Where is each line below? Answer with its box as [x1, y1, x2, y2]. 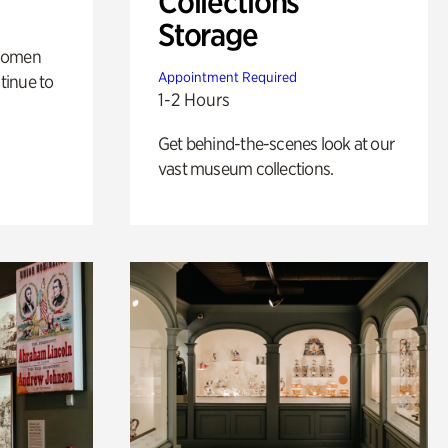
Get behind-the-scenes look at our [157, 133, 395, 155]
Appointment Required [157, 69, 297, 86]
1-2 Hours [157, 89, 230, 111]
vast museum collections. [157, 158, 334, 180]
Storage [157, 16, 258, 55]
